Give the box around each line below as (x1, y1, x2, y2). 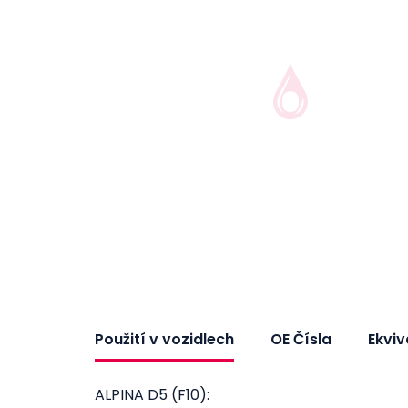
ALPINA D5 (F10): (95, 384, 209, 405)
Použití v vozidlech (95, 329, 234, 350)
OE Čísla (270, 329, 331, 350)
